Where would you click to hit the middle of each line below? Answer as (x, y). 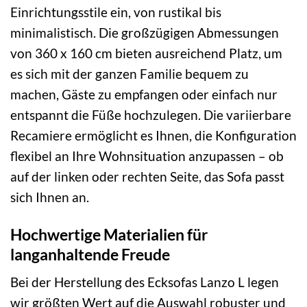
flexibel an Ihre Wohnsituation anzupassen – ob (147, 156)
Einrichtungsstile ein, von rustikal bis (116, 12)
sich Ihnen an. (50, 197)
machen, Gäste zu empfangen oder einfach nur (144, 94)
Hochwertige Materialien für (109, 234)
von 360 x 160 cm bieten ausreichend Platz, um (146, 53)
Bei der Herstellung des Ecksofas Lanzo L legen (145, 282)
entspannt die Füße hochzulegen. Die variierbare (151, 114)
